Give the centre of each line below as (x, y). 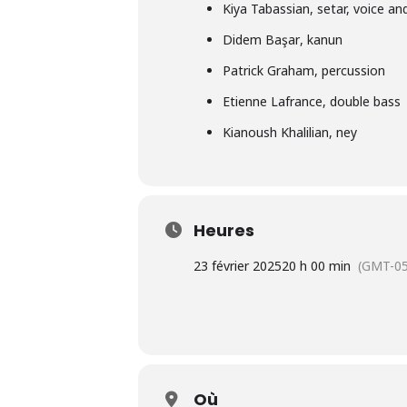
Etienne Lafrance (272, 102)
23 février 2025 (238, 266)
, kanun (321, 40)
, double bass (361, 102)
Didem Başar (261, 40)
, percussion (349, 71)
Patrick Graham (268, 71)
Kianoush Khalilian (275, 133)
